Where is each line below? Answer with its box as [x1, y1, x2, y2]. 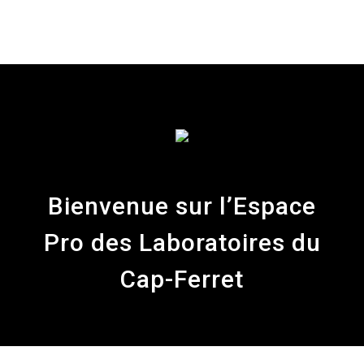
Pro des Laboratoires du [43, 228, 321, 257]
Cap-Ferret [120, 265, 244, 293]
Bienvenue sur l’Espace [48, 192, 316, 220]
